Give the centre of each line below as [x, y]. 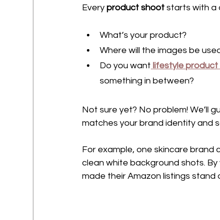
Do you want [125, 66]
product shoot [136, 8]
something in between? [147, 81]
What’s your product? [143, 35]
